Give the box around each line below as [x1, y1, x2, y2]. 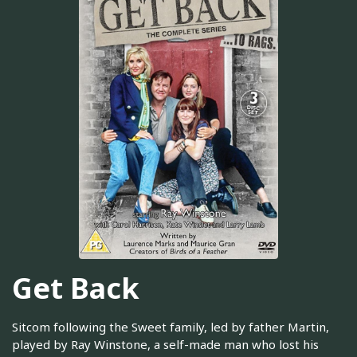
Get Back [12, 268, 139, 308]
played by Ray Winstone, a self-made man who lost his [12, 336, 319, 353]
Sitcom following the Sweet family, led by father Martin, [12, 319, 329, 335]
